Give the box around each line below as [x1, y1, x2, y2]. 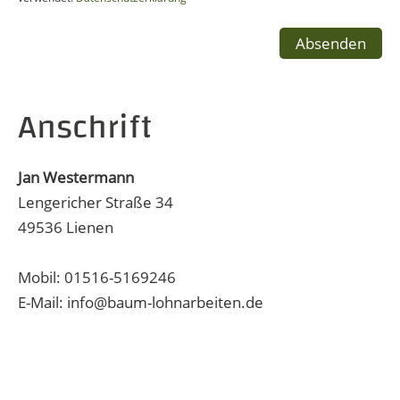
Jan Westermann [18, 167, 134, 187]
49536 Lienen [18, 217, 113, 237]
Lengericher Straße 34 [18, 192, 173, 212]
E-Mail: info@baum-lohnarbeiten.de [18, 292, 263, 312]
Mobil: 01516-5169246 [18, 267, 176, 287]
